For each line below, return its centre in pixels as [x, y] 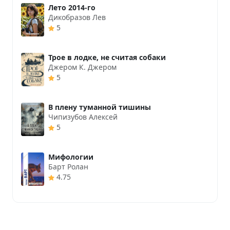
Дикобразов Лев [77, 17]
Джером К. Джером [82, 67]
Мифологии [71, 157]
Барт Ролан [68, 167]
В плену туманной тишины [100, 107]
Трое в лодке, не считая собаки [107, 57]
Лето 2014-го [72, 8]
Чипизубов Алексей [83, 117]
